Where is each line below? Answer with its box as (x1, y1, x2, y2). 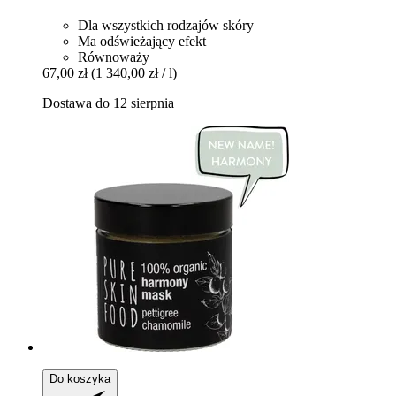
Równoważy (78, 49, 149, 65)
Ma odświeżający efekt (78, 33, 206, 49)
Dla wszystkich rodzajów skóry (78, 17, 254, 33)
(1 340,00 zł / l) (91, 65, 177, 80)
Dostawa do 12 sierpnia (42, 95, 174, 110)
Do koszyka (49, 371, 110, 385)
